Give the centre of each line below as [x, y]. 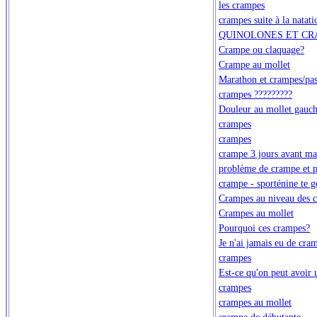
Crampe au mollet [254, 64]
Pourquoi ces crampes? [264, 227]
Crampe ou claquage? [261, 49]
